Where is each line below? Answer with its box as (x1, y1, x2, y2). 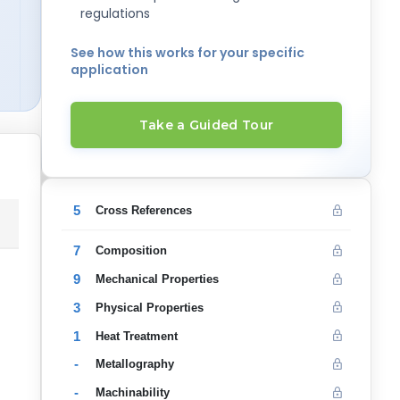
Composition (95, 244, 167, 258)
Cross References (95, 204, 192, 218)
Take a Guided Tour (138, 117, 274, 134)
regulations (80, 4, 150, 22)
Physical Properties (95, 300, 204, 314)
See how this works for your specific (71, 43, 304, 62)
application (71, 60, 148, 79)
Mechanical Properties (95, 272, 219, 287)
